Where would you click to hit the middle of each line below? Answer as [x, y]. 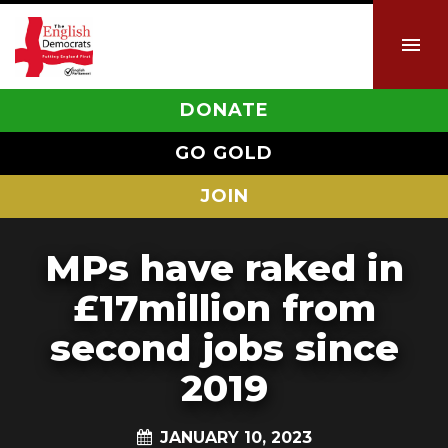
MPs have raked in [224, 267]
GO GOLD [224, 153]
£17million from [224, 307]
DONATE [224, 110]
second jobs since [224, 347]
